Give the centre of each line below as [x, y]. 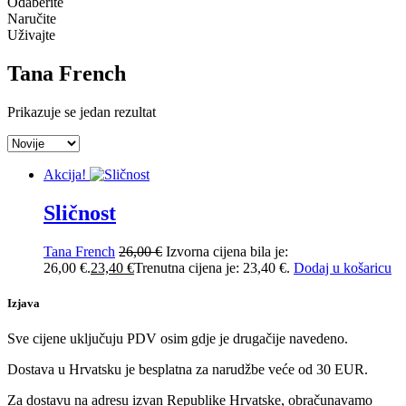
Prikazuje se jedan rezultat [82, 111]
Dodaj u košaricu [343, 267]
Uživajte [31, 35]
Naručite [32, 19]
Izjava [24, 303]
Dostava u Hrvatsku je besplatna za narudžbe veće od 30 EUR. [188, 369]
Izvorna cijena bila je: [227, 251]
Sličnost [80, 213]
